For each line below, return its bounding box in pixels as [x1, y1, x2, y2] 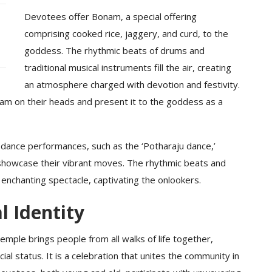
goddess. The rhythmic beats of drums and [24, 44, 205, 57]
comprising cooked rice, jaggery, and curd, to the [24, 27, 228, 40]
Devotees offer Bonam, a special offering [24, 10, 197, 23]
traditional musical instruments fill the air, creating [24, 61, 231, 74]
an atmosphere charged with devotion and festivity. [24, 78, 240, 91]
